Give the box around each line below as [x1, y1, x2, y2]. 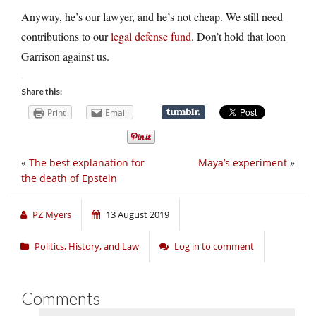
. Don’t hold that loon [191, 28, 286, 44]
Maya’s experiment [198, 155, 287, 169]
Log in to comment [174, 239, 254, 253]
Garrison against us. [21, 48, 109, 63]
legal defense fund [111, 28, 191, 44]
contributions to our [21, 28, 111, 44]
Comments [21, 287, 100, 308]
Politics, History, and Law [35, 239, 139, 253]
